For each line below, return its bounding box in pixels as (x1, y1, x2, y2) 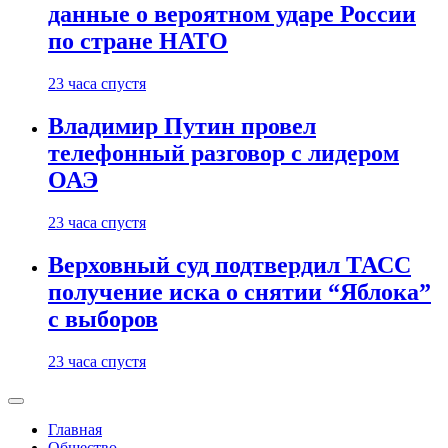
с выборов (48, 306, 158, 333)
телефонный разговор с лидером (48, 140, 399, 167)
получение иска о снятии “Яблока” (48, 279, 431, 306)
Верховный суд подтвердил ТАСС (48, 252, 411, 279)
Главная (48, 421, 102, 438)
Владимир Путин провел (48, 113, 316, 140)
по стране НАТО (48, 28, 228, 55)
